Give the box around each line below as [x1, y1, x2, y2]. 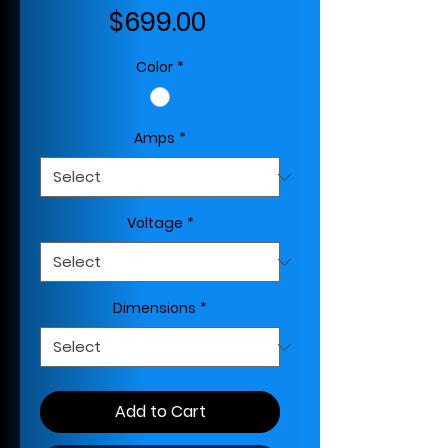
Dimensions [113, 298, 196, 319]
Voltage [126, 213, 183, 234]
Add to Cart [114, 400, 206, 424]
